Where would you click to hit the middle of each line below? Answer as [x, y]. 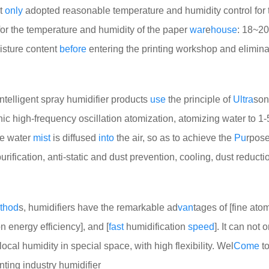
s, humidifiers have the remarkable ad [98, 207]
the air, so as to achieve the [174, 138]
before [73, 49]
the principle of [199, 99]
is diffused [74, 138]
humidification [156, 227]
